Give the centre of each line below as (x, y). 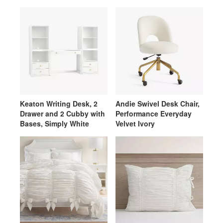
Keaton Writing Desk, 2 (59, 104)
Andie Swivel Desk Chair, (158, 104)
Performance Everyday (154, 113)
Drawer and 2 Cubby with (62, 113)
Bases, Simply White (55, 123)
